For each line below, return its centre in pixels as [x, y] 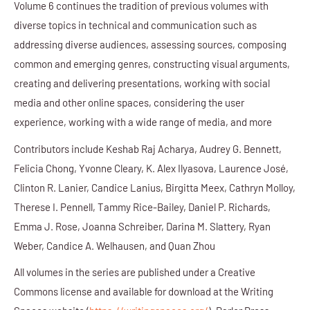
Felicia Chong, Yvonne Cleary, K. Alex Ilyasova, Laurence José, [151, 168]
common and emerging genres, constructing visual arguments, [152, 64]
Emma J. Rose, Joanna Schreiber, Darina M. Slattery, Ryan [142, 226]
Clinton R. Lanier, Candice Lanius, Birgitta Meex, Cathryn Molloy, [155, 187]
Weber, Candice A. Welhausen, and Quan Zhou [115, 245]
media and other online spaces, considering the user [129, 103]
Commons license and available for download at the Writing [144, 292]
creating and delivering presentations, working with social [142, 83]
